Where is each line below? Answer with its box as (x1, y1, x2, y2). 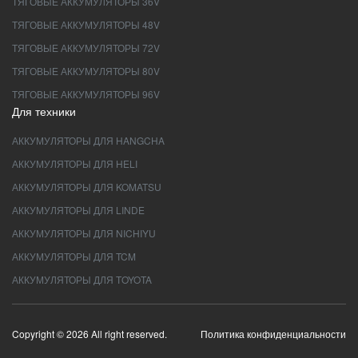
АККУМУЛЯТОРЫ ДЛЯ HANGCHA (12, 133, 165, 147)
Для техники (12, 103, 76, 119)
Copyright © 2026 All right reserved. (12, 327, 167, 340)
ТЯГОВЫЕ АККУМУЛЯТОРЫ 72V (12, 41, 160, 54)
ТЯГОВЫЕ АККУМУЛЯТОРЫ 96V (12, 87, 160, 101)
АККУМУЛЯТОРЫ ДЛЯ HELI (12, 157, 137, 170)
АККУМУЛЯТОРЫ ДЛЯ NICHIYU (12, 226, 156, 240)
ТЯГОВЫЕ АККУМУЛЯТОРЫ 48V (12, 18, 160, 31)
